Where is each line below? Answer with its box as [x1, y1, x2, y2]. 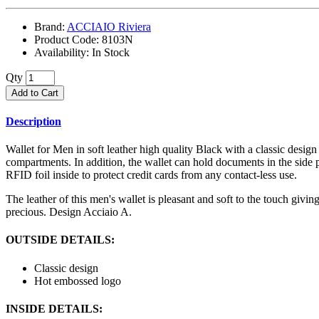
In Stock [92, 46, 130, 58]
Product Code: [34, 33, 102, 46]
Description [6, 115, 61, 127]
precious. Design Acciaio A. [6, 206, 132, 219]
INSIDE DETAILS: [6, 302, 103, 315]
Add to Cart [11, 87, 58, 98]
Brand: [34, 20, 67, 33]
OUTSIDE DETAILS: [6, 234, 115, 246]
